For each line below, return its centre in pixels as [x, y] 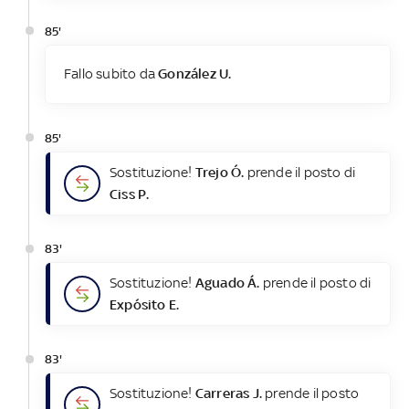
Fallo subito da [111, 74]
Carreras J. [228, 393]
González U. [195, 74]
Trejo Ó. [220, 172]
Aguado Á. [227, 282]
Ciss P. [129, 194]
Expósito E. [144, 304]
